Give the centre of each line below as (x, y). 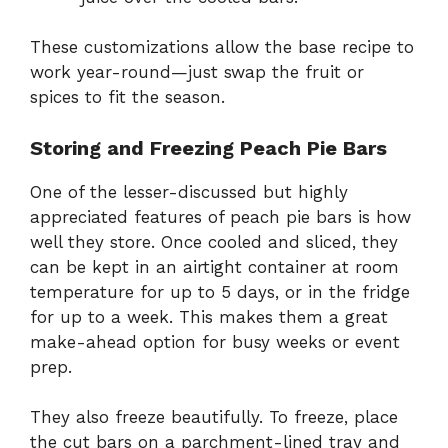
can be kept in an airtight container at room (214, 266)
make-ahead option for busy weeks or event (215, 341)
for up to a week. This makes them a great (209, 316)
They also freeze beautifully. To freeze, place (214, 417)
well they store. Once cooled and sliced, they (214, 241)
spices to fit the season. (127, 97)
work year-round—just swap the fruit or (197, 72)
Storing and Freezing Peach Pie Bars (208, 147)
